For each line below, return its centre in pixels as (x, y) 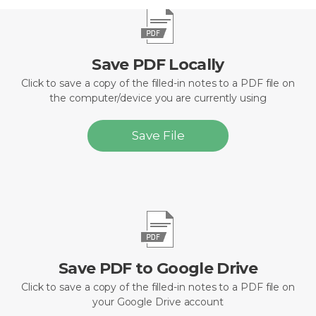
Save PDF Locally (158, 65)
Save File (158, 135)
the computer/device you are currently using (158, 98)
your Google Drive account (158, 302)
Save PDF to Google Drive (158, 268)
